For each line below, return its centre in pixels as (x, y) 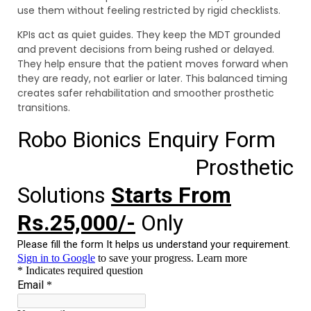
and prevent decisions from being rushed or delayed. (146, 50)
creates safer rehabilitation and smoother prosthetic (146, 93)
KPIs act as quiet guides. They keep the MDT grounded (149, 35)
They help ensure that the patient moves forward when (153, 64)
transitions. (44, 108)
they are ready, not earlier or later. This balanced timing (152, 79)
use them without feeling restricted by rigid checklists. (149, 11)
